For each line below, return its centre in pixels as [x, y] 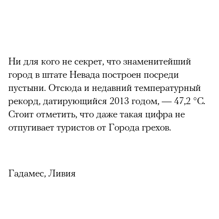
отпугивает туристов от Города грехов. [90, 127]
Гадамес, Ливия [42, 173]
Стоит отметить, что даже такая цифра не [97, 113]
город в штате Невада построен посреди [94, 74]
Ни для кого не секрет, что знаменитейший [100, 61]
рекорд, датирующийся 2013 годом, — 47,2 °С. [107, 100]
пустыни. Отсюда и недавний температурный [105, 87]
